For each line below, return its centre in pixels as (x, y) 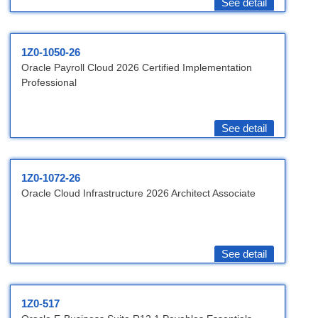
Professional (49, 83)
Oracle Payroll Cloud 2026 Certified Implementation (137, 68)
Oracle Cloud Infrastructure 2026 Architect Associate (138, 193)
